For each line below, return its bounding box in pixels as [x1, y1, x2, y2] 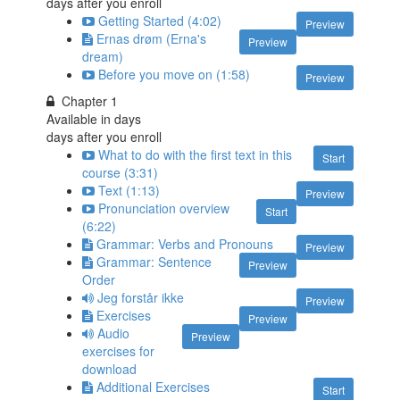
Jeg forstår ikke [97, 288, 185, 307]
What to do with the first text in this [98, 146, 293, 164]
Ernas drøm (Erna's [96, 29, 207, 48]
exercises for [82, 342, 155, 361]
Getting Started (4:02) [98, 12, 222, 30]
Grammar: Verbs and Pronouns [96, 235, 274, 254]
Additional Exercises [96, 378, 211, 396]
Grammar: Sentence [96, 253, 212, 271]
